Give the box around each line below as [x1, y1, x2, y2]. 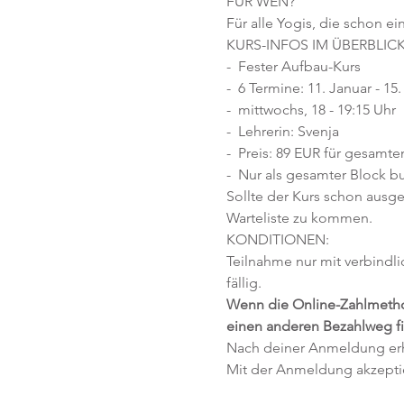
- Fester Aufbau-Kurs [225, 58, 361, 75]
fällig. [225, 274, 265, 291]
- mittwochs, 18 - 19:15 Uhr [225, 101, 396, 118]
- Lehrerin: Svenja [225, 123, 339, 140]
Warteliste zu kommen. [225, 209, 372, 226]
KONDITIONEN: [225, 231, 329, 248]
